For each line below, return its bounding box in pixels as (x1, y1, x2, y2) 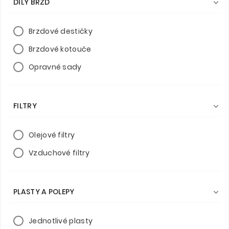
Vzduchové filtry (29, 147, 89, 158)
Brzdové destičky (29, 26, 93, 36)
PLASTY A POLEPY (13, 186, 75, 197)
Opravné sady (29, 61, 82, 72)
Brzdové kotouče (29, 43, 91, 54)
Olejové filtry (29, 129, 75, 140)
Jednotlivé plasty (29, 215, 93, 226)
